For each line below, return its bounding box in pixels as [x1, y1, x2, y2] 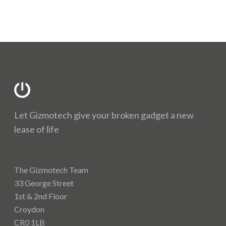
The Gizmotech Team [14, 164, 89, 175]
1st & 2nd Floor [14, 191, 68, 201]
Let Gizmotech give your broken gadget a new [14, 109, 194, 121]
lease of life [14, 123, 60, 135]
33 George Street [14, 178, 74, 188]
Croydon [14, 204, 45, 214]
